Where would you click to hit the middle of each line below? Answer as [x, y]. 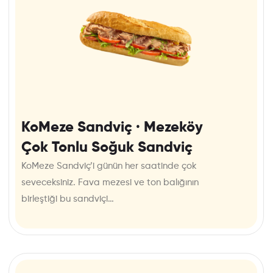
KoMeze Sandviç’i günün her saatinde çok [109, 166]
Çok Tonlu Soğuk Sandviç [107, 148]
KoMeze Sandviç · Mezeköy [112, 128]
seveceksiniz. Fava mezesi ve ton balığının [110, 183]
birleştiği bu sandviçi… [68, 199]
